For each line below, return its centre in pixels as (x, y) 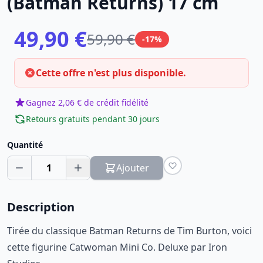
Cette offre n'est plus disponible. (111, 73)
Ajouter (133, 168)
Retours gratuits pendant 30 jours (93, 119)
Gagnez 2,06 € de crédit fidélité (87, 102)
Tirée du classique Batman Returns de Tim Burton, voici (129, 231)
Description (41, 207)
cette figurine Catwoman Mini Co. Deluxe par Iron (117, 247)
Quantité (25, 145)
